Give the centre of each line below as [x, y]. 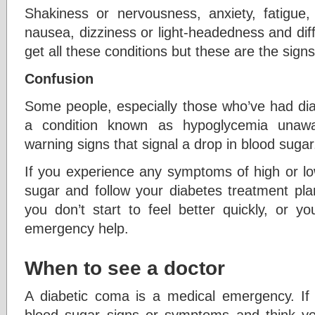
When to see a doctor [125, 268]
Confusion [59, 78]
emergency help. [77, 228]
